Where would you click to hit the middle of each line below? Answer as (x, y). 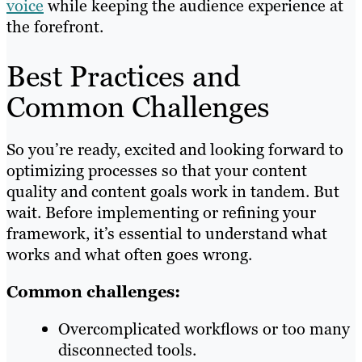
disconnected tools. (127, 349)
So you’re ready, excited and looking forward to (175, 149)
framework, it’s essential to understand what (167, 233)
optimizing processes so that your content (157, 170)
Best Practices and (124, 76)
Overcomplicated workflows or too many (204, 328)
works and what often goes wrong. (129, 254)
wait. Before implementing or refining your (161, 212)
